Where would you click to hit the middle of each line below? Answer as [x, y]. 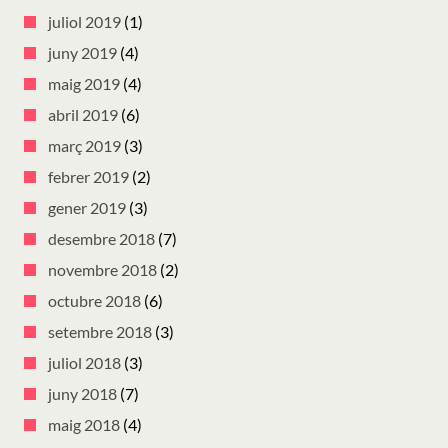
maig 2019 [84, 84]
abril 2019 [83, 115]
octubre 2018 [94, 301]
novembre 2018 [102, 270]
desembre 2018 [101, 239]
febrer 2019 [88, 177]
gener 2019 [87, 208]
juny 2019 [82, 53]
